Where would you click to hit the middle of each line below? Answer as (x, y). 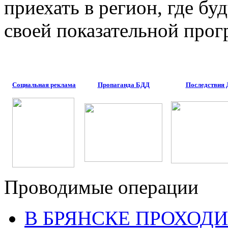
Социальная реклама (44, 85)
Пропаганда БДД (123, 85)
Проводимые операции (101, 187)
